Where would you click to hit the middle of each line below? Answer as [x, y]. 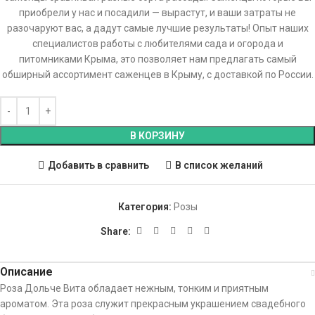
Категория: [144, 207]
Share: [115, 231]
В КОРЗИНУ [157, 136]
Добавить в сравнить [98, 165]
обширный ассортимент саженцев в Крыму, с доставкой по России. [157, 75]
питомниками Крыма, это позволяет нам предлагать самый [157, 59]
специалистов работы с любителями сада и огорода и [157, 44]
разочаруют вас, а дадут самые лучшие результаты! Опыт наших [157, 28]
